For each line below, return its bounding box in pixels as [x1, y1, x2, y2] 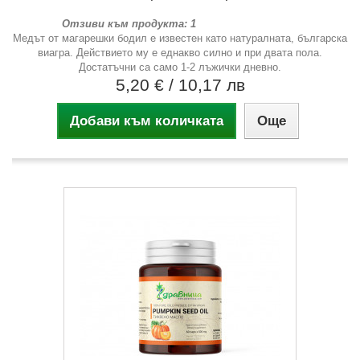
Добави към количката [69, 112, 223, 129]
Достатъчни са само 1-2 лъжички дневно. [79, 60, 281, 73]
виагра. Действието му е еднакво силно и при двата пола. [38, 46, 322, 59]
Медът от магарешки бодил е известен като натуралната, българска [13, 31, 347, 44]
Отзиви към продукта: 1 [62, 17, 196, 30]
